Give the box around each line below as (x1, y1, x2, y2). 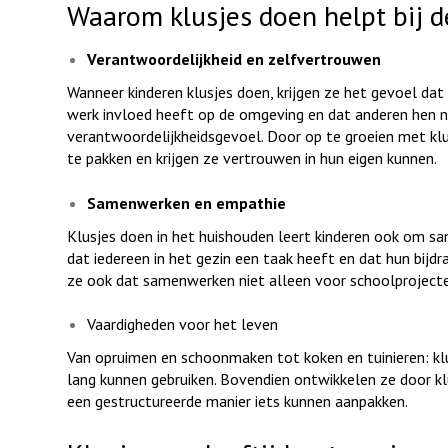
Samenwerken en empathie (87, 192, 286, 213)
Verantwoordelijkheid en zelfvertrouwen (87, 49, 389, 69)
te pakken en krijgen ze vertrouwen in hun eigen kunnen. (67, 148, 437, 169)
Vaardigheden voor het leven (87, 314, 282, 335)
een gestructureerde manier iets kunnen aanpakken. (67, 391, 408, 412)
